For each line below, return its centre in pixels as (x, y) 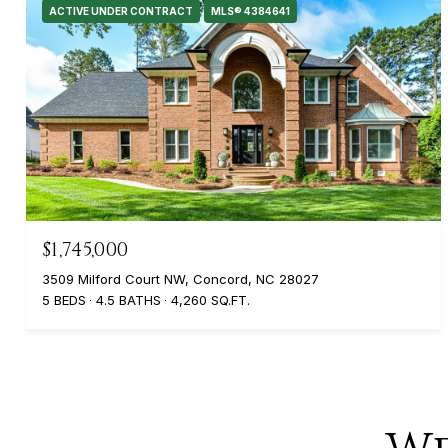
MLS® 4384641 (250, 11)
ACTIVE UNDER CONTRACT (121, 11)
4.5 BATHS (128, 299)
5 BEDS (64, 299)
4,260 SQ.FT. (210, 299)
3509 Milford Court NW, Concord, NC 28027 (180, 278)
